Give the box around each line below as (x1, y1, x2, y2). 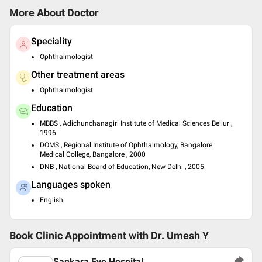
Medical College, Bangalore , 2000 (40, 150, 146, 158)
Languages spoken (31, 179, 111, 190)
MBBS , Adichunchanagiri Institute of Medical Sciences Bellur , (40, 119, 232, 127)
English (40, 196, 63, 204)
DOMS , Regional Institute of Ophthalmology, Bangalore (40, 141, 212, 149)
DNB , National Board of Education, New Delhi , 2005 (40, 163, 204, 171)
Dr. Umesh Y (151, 230, 209, 242)
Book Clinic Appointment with (9, 230, 149, 242)
